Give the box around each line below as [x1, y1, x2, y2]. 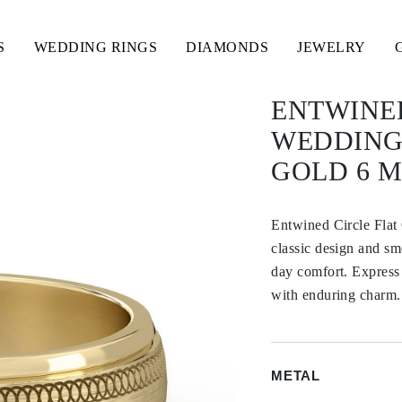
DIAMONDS [186, 39, 269, 55]
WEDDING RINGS [33, 39, 158, 55]
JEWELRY [297, 39, 366, 55]
